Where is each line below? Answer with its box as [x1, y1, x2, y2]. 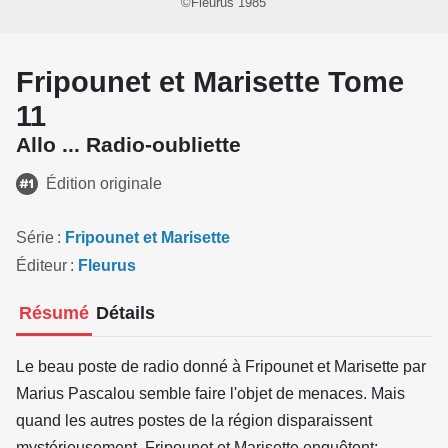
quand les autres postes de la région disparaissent [16, 412, 372, 430]
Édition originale [46, 174, 162, 192]
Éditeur [16, 257, 67, 275]
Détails [95, 303, 155, 324]
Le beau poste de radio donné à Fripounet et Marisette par [16, 358, 426, 376]
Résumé [19, 303, 90, 324]
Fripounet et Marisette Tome [16, 65, 404, 98]
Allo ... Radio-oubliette [16, 132, 241, 156]
